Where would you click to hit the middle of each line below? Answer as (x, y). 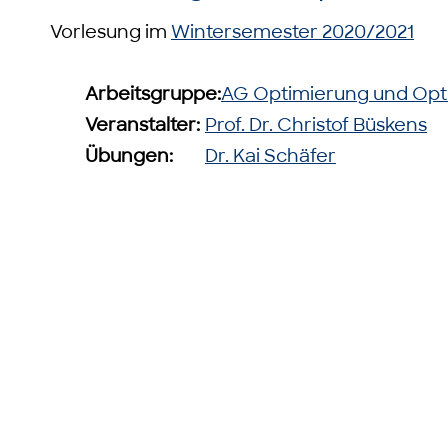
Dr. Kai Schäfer (270, 156)
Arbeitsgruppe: (153, 94)
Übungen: (129, 156)
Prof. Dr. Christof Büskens (316, 125)
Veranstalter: (142, 125)
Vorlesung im (110, 32)
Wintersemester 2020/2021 (292, 32)
